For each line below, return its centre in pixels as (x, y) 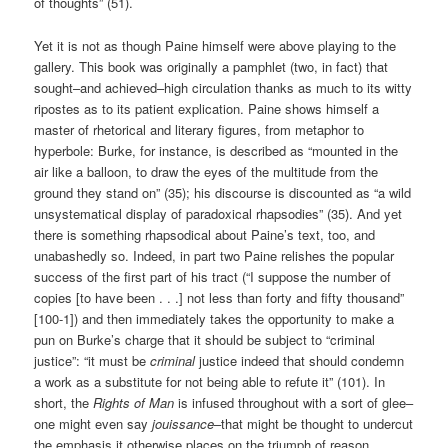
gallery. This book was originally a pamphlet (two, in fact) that (211, 66)
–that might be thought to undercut (314, 423)
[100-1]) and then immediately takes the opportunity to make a (214, 318)
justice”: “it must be (92, 360)
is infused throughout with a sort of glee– (294, 402)
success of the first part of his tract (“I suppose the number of (213, 276)
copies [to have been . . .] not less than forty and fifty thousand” (219, 297)
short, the (64, 402)
